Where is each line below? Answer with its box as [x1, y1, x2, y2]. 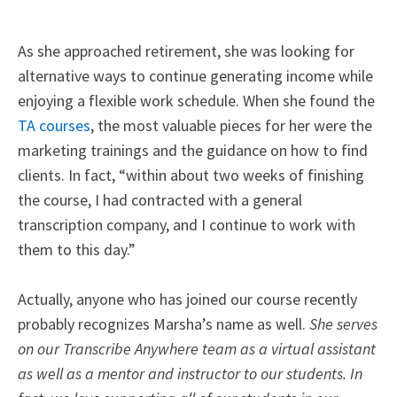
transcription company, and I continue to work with [18, 214, 355, 236]
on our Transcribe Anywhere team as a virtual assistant [18, 339, 376, 360]
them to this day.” [18, 239, 136, 261]
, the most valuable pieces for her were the [90, 115, 372, 136]
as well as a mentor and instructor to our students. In [18, 363, 362, 385]
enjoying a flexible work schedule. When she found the [18, 90, 375, 112]
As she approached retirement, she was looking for [18, 41, 354, 62]
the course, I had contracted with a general [18, 190, 302, 211]
